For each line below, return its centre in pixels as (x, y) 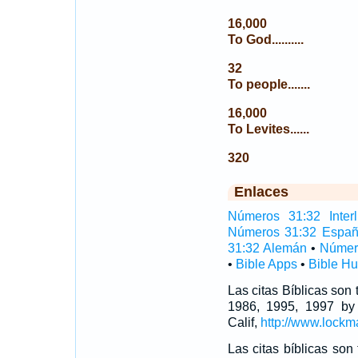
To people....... (268, 84)
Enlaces (261, 192)
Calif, (244, 322)
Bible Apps (266, 264)
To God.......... (265, 40)
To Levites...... (268, 129)
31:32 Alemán (267, 248)
